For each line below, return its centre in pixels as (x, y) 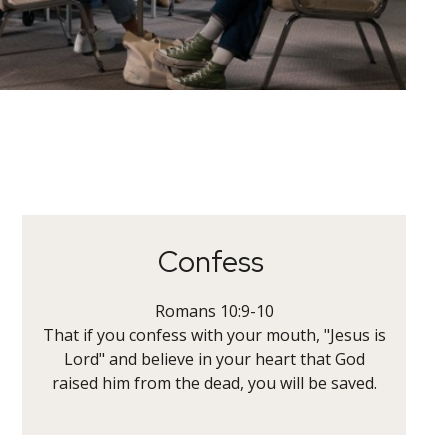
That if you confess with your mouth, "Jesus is (214, 335)
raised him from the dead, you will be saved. (214, 383)
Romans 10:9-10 (214, 311)
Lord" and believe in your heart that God (214, 359)
